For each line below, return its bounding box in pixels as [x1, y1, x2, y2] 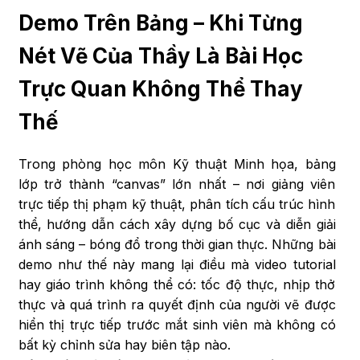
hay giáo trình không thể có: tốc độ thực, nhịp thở [18, 276, 336, 292]
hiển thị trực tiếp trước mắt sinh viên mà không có [18, 316, 336, 333]
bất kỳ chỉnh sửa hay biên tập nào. [18, 336, 231, 353]
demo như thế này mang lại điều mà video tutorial [18, 256, 336, 272]
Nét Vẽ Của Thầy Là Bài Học [18, 43, 303, 68]
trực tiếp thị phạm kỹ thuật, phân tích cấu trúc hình [18, 195, 336, 212]
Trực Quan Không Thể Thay [18, 76, 303, 101]
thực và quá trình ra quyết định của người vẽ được [18, 296, 336, 313]
